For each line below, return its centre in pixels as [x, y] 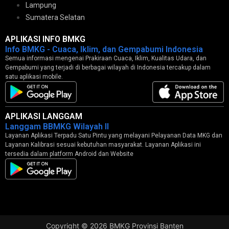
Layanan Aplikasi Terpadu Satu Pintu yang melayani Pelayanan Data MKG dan [114, 135]
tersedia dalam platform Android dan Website [69, 154]
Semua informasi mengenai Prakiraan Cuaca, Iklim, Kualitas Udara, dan [106, 59]
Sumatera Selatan [55, 18]
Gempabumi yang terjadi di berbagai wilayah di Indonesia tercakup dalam [108, 68]
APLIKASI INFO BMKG [45, 39]
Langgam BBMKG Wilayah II [57, 126]
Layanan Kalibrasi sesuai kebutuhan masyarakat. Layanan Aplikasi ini [103, 144]
